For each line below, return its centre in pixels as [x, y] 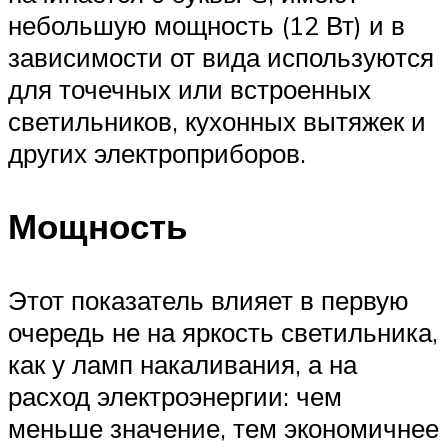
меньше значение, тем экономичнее [223, 427]
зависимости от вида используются [221, 57]
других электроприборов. [157, 153]
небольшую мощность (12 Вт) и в [206, 25]
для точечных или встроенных [189, 89]
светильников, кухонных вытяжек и [217, 121]
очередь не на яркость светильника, [223, 331]
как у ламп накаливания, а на [182, 363]
